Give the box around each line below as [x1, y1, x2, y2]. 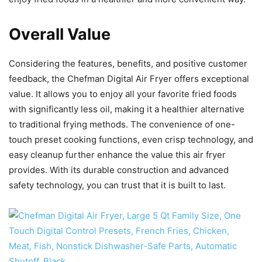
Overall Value [9, 25, 111, 44]
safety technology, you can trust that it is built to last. [9, 180, 226, 191]
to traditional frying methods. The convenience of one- [9, 119, 235, 130]
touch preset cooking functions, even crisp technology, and [9, 134, 253, 146]
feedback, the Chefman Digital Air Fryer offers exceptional [9, 73, 249, 85]
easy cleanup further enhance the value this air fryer [9, 149, 226, 161]
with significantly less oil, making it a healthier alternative [9, 104, 244, 115]
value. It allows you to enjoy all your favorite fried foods [9, 88, 237, 100]
